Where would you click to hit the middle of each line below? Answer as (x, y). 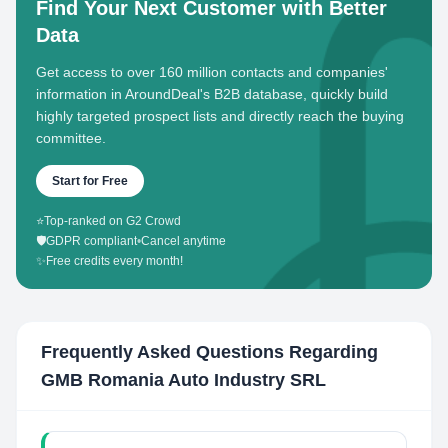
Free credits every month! (114, 261)
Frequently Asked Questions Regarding (209, 352)
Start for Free (90, 181)
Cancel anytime (183, 241)
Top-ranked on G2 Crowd (112, 221)
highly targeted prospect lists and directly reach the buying (220, 116)
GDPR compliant (91, 241)
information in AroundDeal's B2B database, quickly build (212, 94)
